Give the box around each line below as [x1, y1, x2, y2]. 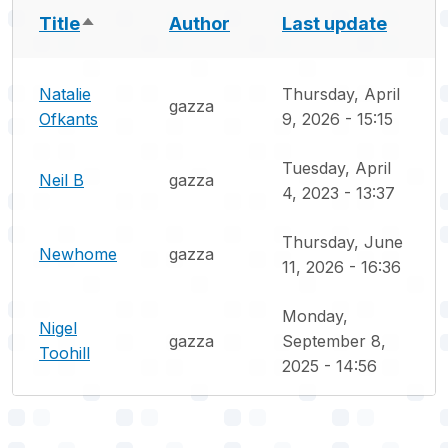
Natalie [39, 83, 91, 104]
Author [169, 12, 230, 34]
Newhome [39, 243, 117, 264]
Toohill [39, 342, 90, 363]
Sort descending [79, 15, 227, 37]
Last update [282, 12, 387, 34]
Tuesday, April [282, 157, 391, 178]
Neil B [39, 169, 84, 190]
